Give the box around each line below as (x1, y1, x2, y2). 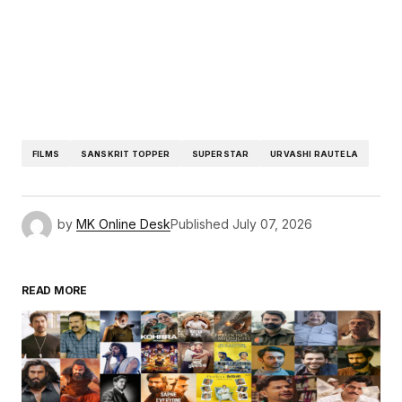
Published (170, 216, 229, 232)
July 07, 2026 (232, 216, 312, 232)
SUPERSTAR (191, 148, 249, 159)
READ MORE (22, 284, 87, 298)
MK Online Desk (76, 216, 170, 232)
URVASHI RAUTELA (270, 148, 358, 159)
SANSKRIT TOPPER (80, 148, 170, 159)
